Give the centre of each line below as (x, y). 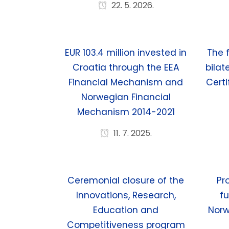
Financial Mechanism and (126, 82)
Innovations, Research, (126, 195)
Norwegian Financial (126, 97)
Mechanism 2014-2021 (126, 112)
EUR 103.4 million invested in (126, 53)
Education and (126, 210)
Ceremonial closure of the (126, 180)
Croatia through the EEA (126, 67)
